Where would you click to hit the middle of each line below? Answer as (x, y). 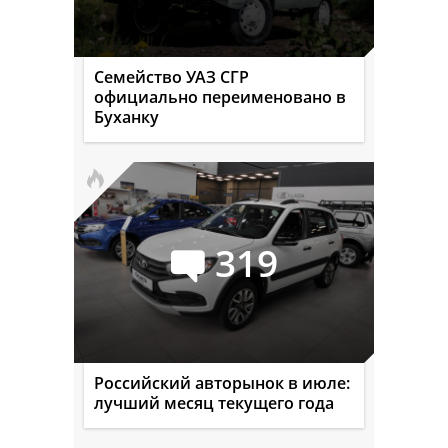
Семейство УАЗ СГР (171, 76)
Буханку (126, 116)
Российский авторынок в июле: (222, 382)
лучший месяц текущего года (214, 402)
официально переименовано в (220, 96)
